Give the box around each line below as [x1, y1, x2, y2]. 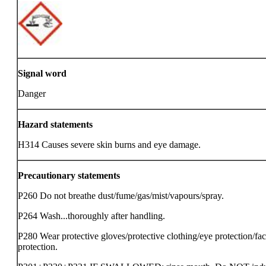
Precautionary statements [18, 170, 120, 180]
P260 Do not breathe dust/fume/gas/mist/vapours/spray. [18, 191, 224, 201]
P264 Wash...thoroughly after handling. [18, 211, 165, 221]
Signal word [18, 68, 66, 78]
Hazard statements [18, 119, 93, 129]
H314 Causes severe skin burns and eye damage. [18, 140, 201, 150]
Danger [18, 88, 46, 99]
